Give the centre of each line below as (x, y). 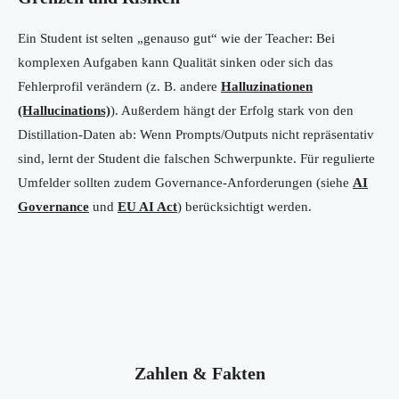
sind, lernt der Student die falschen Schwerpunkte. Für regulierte (196, 159)
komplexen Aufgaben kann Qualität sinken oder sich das (175, 63)
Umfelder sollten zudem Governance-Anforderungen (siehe (185, 183)
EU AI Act (147, 207)
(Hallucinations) (64, 111)
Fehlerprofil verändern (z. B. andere (119, 87)
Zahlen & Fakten (199, 374)
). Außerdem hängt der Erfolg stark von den (232, 111)
